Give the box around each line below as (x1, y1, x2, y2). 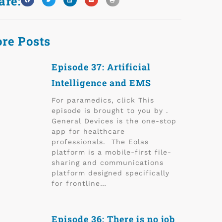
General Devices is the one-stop (52, 117, 176, 125)
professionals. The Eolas (52, 138, 149, 146)
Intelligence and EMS (52, 77, 151, 89)
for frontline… (52, 179, 107, 187)
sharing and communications (52, 159, 164, 166)
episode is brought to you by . (52, 107, 171, 114)
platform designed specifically (52, 169, 169, 177)
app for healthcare (52, 127, 125, 135)
